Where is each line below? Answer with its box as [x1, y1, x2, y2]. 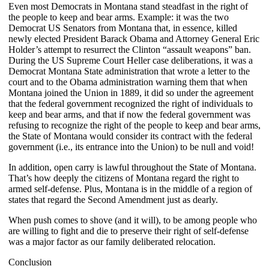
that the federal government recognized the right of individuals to [8, 98, 253, 109]
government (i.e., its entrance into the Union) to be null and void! [8, 141, 254, 152]
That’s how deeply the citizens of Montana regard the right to [8, 172, 239, 183]
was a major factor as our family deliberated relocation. [8, 236, 216, 247]
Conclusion [8, 256, 52, 267]
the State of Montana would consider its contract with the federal [8, 130, 252, 141]
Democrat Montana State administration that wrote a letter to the [8, 65, 250, 76]
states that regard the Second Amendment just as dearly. [8, 194, 218, 205]
